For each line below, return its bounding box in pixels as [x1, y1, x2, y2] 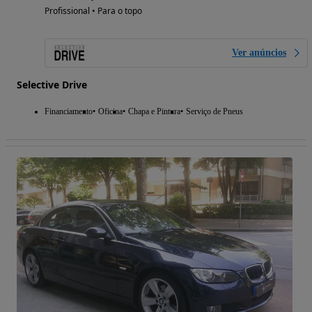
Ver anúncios [232, 47, 286, 58]
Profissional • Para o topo [45, 4, 142, 17]
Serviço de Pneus [186, 106, 243, 116]
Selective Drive [17, 77, 87, 91]
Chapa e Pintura [128, 106, 180, 116]
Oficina [98, 106, 123, 116]
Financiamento [45, 106, 93, 116]
